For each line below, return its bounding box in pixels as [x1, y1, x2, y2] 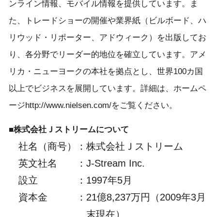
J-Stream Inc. [86, 157, 145, 169]
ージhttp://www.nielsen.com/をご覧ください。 [8, 100, 177, 110]
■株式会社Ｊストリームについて [8, 124, 129, 134]
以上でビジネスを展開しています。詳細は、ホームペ [8, 83, 206, 93]
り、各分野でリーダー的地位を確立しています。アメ [8, 49, 206, 59]
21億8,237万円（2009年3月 [86, 191, 206, 202]
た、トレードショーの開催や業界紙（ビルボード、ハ [8, 15, 206, 25]
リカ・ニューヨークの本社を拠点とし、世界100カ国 [8, 66, 203, 76]
